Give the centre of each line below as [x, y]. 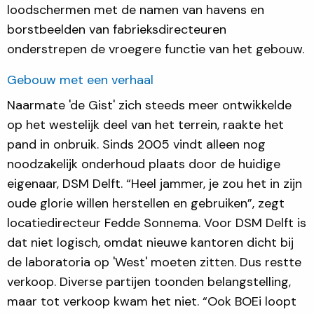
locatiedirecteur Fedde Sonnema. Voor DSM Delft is [157, 223]
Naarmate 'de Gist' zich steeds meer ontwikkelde [149, 105]
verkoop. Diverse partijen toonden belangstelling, [149, 281]
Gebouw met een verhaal [80, 80]
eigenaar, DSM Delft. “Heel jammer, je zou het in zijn [155, 183]
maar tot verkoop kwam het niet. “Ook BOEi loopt [152, 301]
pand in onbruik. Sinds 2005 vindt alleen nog [136, 144]
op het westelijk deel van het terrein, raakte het [145, 124]
